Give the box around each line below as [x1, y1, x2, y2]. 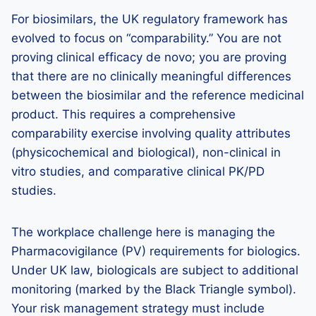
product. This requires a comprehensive [11, 107, 236, 121]
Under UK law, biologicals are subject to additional [11, 263, 298, 277]
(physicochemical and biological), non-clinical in [11, 145, 281, 159]
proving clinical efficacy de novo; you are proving [11, 50, 286, 64]
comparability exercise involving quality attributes [11, 126, 291, 140]
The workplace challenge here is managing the [11, 225, 275, 239]
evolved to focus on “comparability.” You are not [11, 31, 281, 45]
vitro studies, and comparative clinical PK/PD [11, 164, 265, 178]
